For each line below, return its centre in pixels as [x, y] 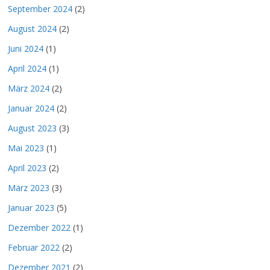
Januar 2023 [31, 208]
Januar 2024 [31, 108]
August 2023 [32, 128]
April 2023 [27, 168]
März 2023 [29, 188]
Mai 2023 [26, 148]
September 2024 [40, 9]
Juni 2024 [26, 49]
